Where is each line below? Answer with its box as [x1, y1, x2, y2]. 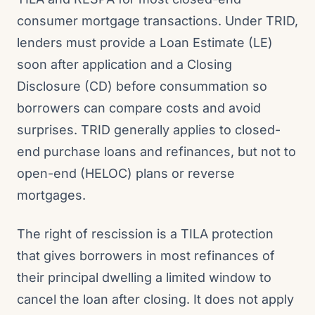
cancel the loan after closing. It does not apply [17, 292, 294, 307]
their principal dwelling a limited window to [17, 270, 271, 285]
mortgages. [17, 188, 86, 202]
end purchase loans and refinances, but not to [17, 144, 296, 159]
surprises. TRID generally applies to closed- [17, 122, 281, 137]
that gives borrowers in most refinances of [17, 248, 275, 263]
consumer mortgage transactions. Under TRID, [17, 13, 298, 28]
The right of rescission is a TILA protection [17, 226, 274, 241]
